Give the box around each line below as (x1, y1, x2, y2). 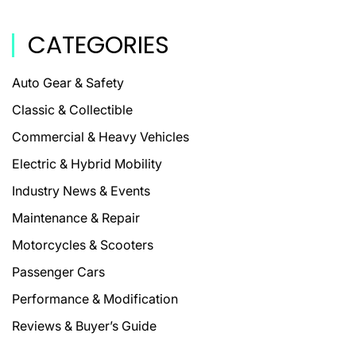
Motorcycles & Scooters (12, 237, 153, 253)
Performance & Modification (12, 291, 178, 307)
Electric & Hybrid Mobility (12, 156, 162, 172)
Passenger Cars (12, 264, 105, 280)
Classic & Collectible (12, 102, 133, 118)
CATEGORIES (28, 29, 169, 62)
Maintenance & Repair (12, 210, 140, 226)
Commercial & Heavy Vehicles (12, 129, 189, 145)
